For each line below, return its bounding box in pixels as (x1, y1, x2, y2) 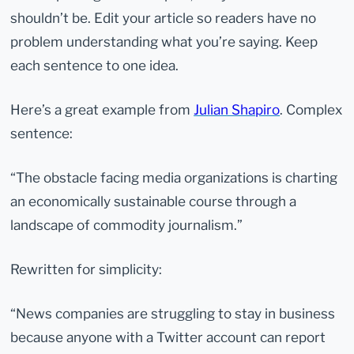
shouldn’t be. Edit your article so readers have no (10, 9, 317, 26)
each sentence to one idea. (10, 56, 179, 73)
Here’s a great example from (10, 100, 194, 118)
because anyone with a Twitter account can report (10, 329, 326, 346)
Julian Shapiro (194, 100, 281, 118)
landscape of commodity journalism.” (10, 216, 243, 233)
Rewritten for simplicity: (10, 261, 163, 277)
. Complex (280, 100, 343, 118)
